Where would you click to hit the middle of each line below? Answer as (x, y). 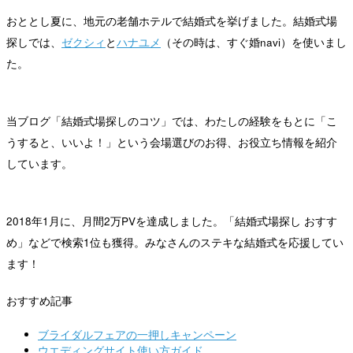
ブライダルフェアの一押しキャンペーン (137, 335)
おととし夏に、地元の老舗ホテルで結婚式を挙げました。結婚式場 (172, 21)
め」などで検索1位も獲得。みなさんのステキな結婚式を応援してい (175, 243)
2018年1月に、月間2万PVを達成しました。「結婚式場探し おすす (172, 221)
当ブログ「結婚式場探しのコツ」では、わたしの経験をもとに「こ (172, 121)
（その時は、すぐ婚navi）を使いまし (254, 43)
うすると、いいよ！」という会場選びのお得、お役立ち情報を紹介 (172, 143)
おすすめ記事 (39, 301)
